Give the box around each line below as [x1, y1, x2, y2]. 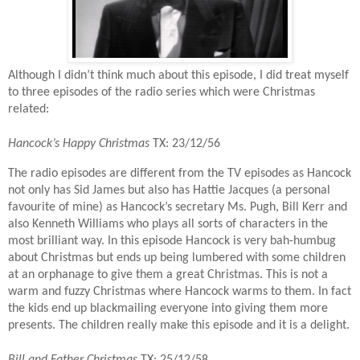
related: [8, 103, 49, 117]
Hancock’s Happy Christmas [8, 137, 149, 151]
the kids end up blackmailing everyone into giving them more [8, 301, 328, 315]
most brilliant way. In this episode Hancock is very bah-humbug [8, 234, 336, 247]
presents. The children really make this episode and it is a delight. [8, 318, 350, 332]
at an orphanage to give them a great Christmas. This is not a [8, 268, 328, 281]
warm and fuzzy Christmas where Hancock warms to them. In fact [8, 284, 351, 298]
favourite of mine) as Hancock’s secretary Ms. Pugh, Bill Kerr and [8, 200, 347, 214]
